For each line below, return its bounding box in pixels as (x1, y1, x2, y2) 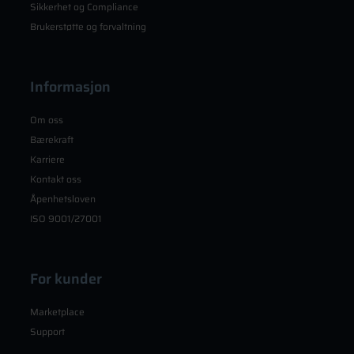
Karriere (30, 151, 65, 167)
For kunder (30, 267, 102, 290)
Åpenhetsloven (30, 190, 96, 206)
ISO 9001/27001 (30, 210, 102, 226)
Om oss (30, 111, 63, 127)
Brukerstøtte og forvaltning (30, 18, 146, 34)
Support (30, 323, 65, 339)
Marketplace (30, 303, 85, 319)
